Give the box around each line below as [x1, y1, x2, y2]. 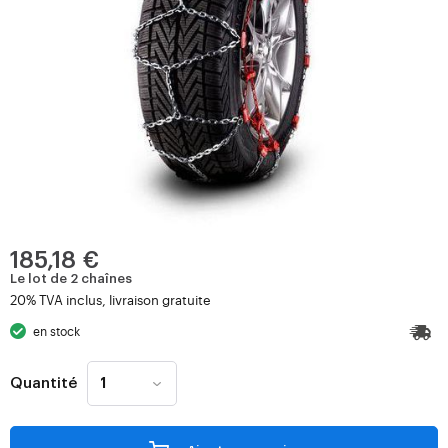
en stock [33, 323, 81, 339]
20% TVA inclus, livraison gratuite [10, 291, 211, 308]
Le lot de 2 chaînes [10, 272, 132, 285]
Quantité [10, 375, 77, 391]
